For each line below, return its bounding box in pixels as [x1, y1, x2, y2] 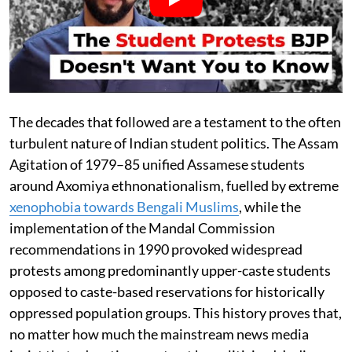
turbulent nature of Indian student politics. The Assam [9, 134, 339, 152]
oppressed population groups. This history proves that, [9, 303, 342, 321]
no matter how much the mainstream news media [9, 324, 309, 343]
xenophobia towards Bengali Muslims [9, 197, 239, 215]
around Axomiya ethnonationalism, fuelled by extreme [9, 176, 339, 194]
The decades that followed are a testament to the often [9, 112, 341, 130]
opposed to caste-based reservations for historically [9, 282, 324, 300]
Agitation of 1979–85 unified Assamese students [9, 155, 305, 173]
